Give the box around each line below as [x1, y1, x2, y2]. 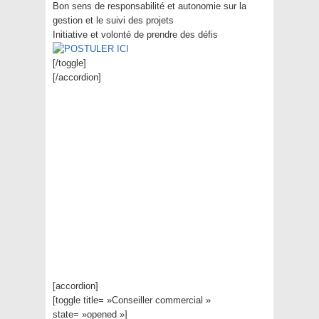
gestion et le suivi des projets [53, 15, 174, 26]
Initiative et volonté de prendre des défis [53, 29, 218, 40]
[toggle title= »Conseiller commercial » [53, 295, 211, 305]
